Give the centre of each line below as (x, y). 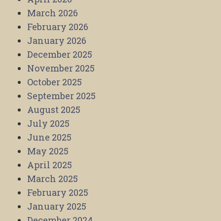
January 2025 (57, 206)
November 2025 (61, 68)
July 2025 (48, 123)
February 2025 (58, 192)
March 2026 (53, 13)
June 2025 (49, 137)
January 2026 (57, 40)
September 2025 (61, 95)
